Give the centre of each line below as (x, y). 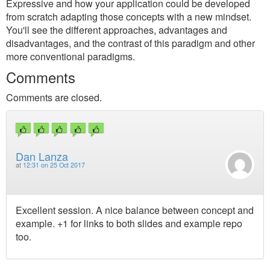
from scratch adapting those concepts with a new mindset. (129, 17)
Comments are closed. (54, 97)
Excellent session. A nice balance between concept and (135, 210)
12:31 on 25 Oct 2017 (54, 165)
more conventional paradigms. (71, 56)
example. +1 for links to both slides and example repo (129, 223)
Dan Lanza (42, 156)
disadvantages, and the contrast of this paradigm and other (130, 43)
